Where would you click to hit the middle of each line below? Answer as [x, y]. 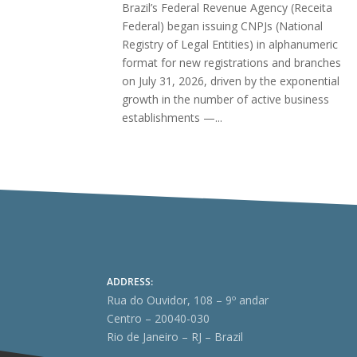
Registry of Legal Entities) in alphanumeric [230, 44]
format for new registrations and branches [232, 62]
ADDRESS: [130, 282]
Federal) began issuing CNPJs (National [223, 25]
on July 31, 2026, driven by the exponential [231, 80]
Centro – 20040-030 [159, 319]
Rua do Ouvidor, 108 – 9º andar [188, 300]
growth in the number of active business [226, 99]
